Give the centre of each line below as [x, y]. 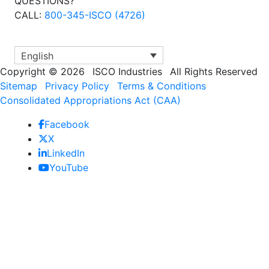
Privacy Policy [77, 86]
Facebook [67, 124]
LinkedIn [66, 153]
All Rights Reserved [214, 71]
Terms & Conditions [162, 86]
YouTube [69, 167]
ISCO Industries [127, 71]
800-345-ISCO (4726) [95, 15]
